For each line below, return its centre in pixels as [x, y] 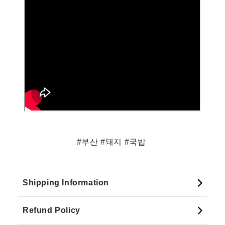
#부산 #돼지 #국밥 [113, 142]
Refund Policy [51, 210]
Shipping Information [66, 182]
